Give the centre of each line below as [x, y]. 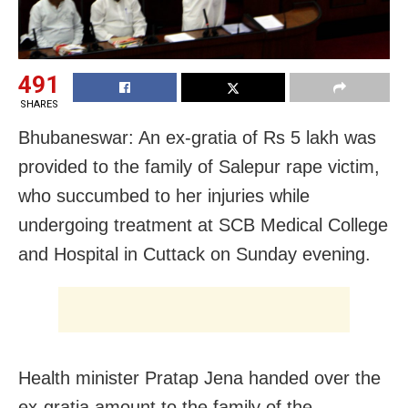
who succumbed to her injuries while [164, 195]
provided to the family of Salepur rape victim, [199, 166]
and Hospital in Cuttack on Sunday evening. [194, 254]
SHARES [39, 104]
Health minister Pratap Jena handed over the [199, 377]
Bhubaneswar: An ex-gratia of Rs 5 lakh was [197, 137]
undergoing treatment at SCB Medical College [203, 224]
